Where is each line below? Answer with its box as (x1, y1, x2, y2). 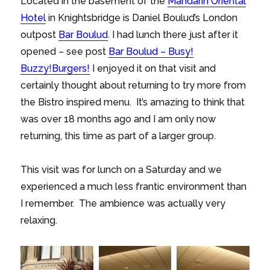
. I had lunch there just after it (108, 29, 239, 41)
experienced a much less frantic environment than (20, 181, 247, 193)
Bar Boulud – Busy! (108, 46, 194, 58)
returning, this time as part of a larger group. (20, 130, 216, 142)
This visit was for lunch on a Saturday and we (20, 164, 222, 176)
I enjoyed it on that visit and (90, 63, 216, 75)
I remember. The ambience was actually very (20, 198, 226, 210)
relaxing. (20, 215, 58, 227)
